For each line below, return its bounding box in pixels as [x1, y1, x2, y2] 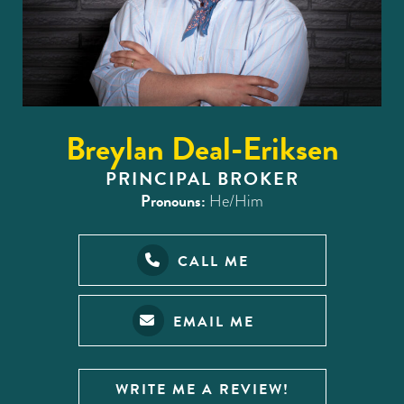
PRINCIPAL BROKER [105, 164, 299, 192]
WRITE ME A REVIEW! [115, 378, 289, 400]
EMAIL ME [172, 310, 254, 332]
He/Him [209, 188, 263, 212]
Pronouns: [141, 188, 209, 213]
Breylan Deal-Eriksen [65, 124, 339, 172]
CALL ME [178, 250, 249, 271]
